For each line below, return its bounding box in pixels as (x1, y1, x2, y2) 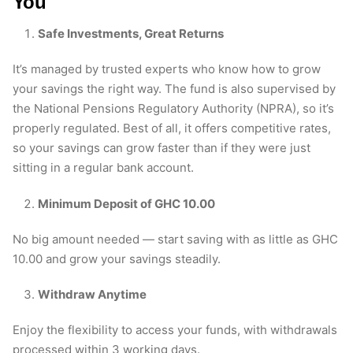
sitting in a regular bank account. (13, 160, 194, 176)
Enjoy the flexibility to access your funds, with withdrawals (13, 322, 337, 338)
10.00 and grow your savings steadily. (13, 251, 221, 266)
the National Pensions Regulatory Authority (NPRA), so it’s (13, 101, 334, 117)
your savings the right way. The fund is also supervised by (13, 81, 336, 97)
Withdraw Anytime (38, 287, 147, 303)
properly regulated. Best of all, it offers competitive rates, (13, 121, 331, 136)
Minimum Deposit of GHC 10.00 (38, 195, 215, 211)
